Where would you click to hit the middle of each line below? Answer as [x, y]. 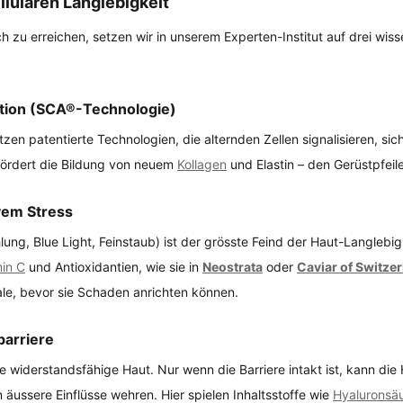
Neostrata [233, 266]
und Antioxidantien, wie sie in [114, 266]
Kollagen [202, 164]
